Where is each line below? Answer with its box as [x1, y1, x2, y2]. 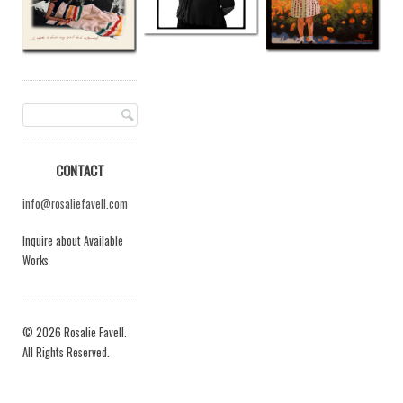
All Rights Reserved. [22, 343, 110, 361]
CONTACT [55, 160, 104, 181]
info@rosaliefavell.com [22, 195, 128, 213]
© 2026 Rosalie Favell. [22, 323, 127, 341]
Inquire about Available [22, 232, 123, 250]
